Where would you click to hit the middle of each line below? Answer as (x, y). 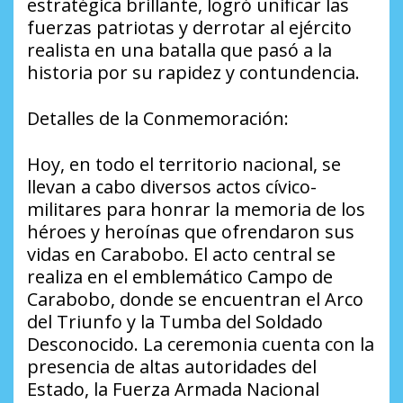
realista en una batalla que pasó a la (179, 49)
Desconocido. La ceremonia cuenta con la (201, 344)
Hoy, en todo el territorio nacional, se (184, 164)
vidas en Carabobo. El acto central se (181, 254)
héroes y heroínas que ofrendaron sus (191, 231)
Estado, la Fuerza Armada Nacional (173, 389)
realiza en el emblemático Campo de (180, 276)
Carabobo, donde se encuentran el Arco (195, 299)
